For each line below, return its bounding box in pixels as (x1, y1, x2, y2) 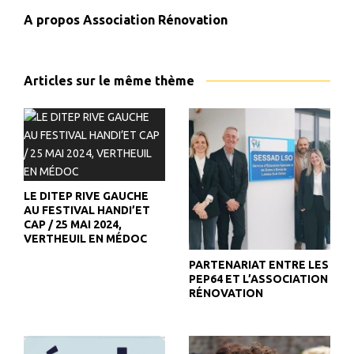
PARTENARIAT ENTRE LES (189, 258, 329, 271)
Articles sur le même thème (24, 73, 194, 88)
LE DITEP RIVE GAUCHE (24, 190, 149, 202)
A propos (24, 13, 83, 27)
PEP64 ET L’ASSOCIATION (189, 273, 328, 285)
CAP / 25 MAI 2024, (24, 218, 122, 231)
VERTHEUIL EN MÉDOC (24, 232, 147, 245)
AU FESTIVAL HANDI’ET (24, 204, 150, 217)
